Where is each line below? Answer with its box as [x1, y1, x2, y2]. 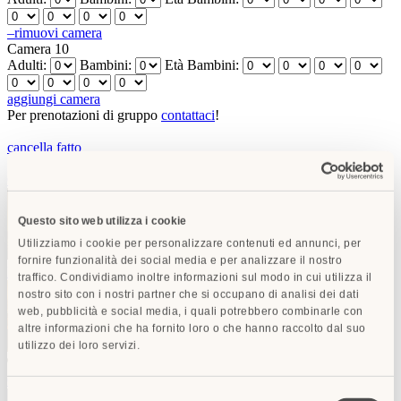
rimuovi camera [14, 24, 102, 40]
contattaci [161, 107, 215, 123]
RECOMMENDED [21, 354, 136, 371]
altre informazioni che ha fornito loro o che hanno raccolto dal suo [18, 321, 366, 335]
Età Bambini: [165, 56, 239, 73]
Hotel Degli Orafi [7, 263, 110, 279]
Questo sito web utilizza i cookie [18, 214, 187, 227]
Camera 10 [7, 40, 69, 56]
